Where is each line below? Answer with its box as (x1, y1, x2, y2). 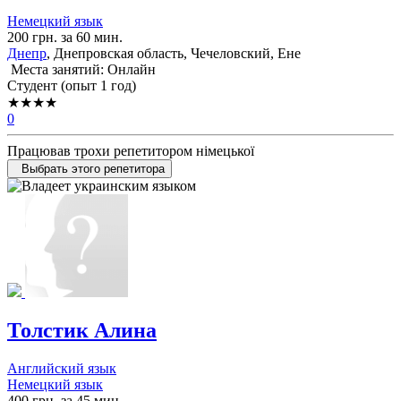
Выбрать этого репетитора (21, 162, 165, 176)
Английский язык (7, 360, 116, 376)
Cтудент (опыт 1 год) (7, 78, 136, 94)
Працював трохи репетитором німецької (7, 143, 254, 159)
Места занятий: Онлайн (7, 62, 156, 78)
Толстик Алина (7, 319, 157, 343)
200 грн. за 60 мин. (7, 30, 123, 46)
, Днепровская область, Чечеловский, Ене (47, 46, 301, 62)
